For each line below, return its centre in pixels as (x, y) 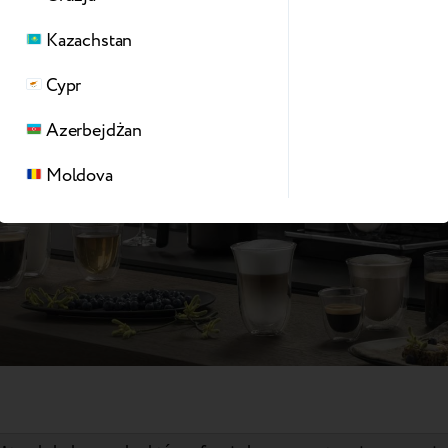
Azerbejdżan (94, 130)
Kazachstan (89, 40)
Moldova (79, 175)
